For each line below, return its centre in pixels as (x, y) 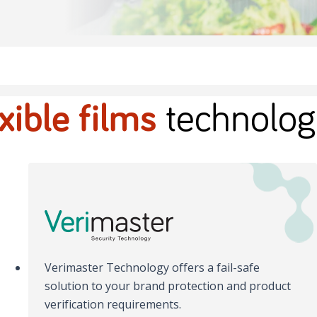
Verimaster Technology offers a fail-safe (152, 268)
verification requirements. (113, 305)
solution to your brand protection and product (168, 286)
